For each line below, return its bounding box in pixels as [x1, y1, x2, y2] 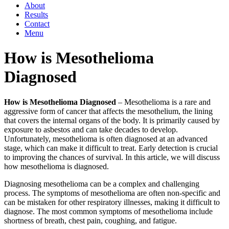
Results [25, 10, 48, 19]
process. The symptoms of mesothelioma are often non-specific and [4, 188, 220, 197]
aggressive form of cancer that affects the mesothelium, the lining [4, 106, 213, 116]
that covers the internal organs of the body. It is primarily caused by [4, 116, 220, 125]
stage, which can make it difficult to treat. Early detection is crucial [4, 143, 218, 152]
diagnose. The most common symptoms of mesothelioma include [4, 207, 213, 216]
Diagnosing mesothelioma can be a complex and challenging [4, 179, 199, 188]
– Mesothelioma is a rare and [116, 97, 211, 106]
